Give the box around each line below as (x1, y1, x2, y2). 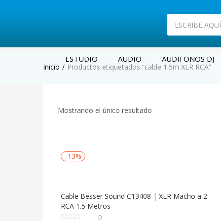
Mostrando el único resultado (58, 106, 152, 115)
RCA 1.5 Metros (61, 201, 110, 211)
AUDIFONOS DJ (162, 54, 214, 64)
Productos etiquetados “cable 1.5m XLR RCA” (67, 62, 211, 72)
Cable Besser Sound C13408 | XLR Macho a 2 (61, 191, 207, 201)
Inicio (43, 62, 60, 72)
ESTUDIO (65, 54, 98, 64)
